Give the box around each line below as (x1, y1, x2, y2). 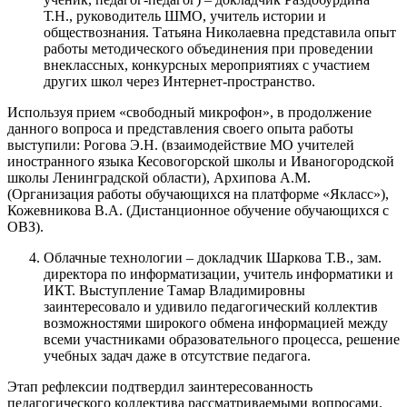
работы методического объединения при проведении (44, 41, 373, 56)
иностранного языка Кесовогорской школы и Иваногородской (7, 154, 394, 169)
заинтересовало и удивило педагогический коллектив (44, 299, 378, 314)
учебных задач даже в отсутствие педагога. (44, 348, 311, 363)
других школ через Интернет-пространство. (44, 74, 315, 89)
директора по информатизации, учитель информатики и (44, 266, 393, 282)
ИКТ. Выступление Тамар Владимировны (44, 283, 305, 298)
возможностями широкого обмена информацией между (44, 315, 388, 331)
